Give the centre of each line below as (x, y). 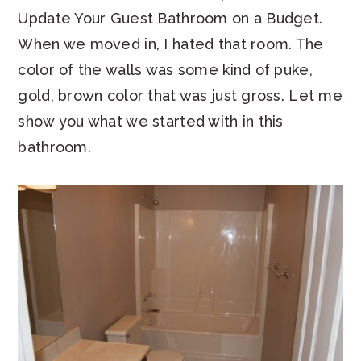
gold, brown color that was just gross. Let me (180, 95)
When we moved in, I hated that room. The (171, 44)
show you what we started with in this (151, 121)
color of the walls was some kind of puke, (165, 69)
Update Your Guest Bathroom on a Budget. (170, 18)
